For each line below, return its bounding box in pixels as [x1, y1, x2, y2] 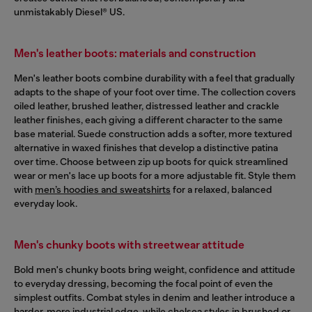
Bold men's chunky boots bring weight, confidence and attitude [14, 263, 295, 275]
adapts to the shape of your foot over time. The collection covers [14, 86, 296, 97]
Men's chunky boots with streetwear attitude [14, 237, 244, 251]
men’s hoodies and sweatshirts [35, 183, 171, 195]
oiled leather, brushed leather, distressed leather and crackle [14, 100, 279, 111]
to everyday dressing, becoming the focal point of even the [14, 277, 273, 289]
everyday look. [14, 197, 77, 209]
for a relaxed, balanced [171, 183, 272, 195]
